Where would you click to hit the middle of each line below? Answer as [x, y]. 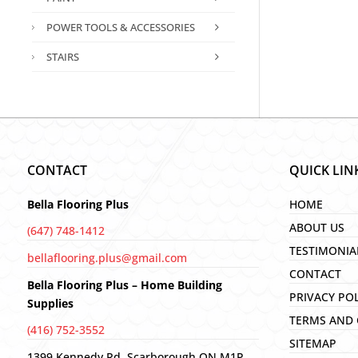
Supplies [50, 303]
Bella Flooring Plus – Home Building [124, 284]
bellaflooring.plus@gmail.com [107, 257]
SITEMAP [313, 343]
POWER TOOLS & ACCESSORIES [120, 27]
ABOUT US [317, 227]
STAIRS [62, 57]
